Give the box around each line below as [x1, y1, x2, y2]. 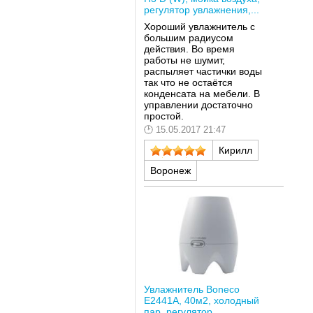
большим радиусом [143, 31, 233, 43]
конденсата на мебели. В [143, 87, 260, 99]
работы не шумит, [143, 54, 225, 66]
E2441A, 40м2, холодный [143, 294, 259, 306]
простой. [143, 110, 187, 122]
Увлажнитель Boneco [143, 283, 240, 295]
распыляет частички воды [143, 65, 262, 77]
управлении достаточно [143, 99, 253, 110]
